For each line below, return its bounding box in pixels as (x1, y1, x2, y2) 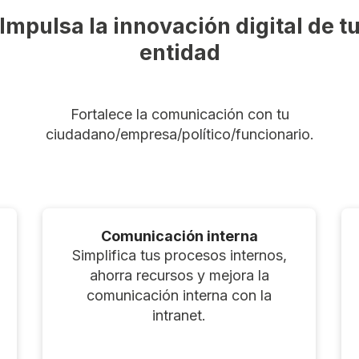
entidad (139, 38, 220, 66)
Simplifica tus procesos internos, (71, 246, 287, 264)
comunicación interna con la (87, 286, 272, 304)
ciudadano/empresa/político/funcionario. (45, 125, 314, 143)
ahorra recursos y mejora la (89, 266, 269, 284)
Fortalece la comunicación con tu (70, 105, 289, 123)
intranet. (152, 306, 207, 324)
